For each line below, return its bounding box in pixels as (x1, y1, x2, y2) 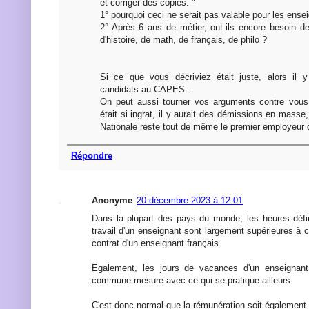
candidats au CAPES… (100, 83, 194, 94)
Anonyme (92, 195, 132, 206)
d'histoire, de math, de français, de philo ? (100, 34, 267, 45)
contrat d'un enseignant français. (92, 237, 221, 248)
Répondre (71, 150, 112, 161)
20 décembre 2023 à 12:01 (137, 195, 243, 206)
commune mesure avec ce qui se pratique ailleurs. (92, 275, 293, 286)
